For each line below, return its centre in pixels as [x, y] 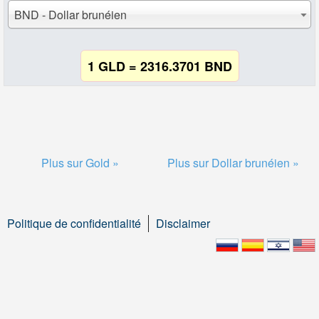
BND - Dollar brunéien [70, 15]
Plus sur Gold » [80, 163]
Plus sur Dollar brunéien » [233, 163]
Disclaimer [183, 223]
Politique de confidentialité [74, 223]
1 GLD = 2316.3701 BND [159, 66]
